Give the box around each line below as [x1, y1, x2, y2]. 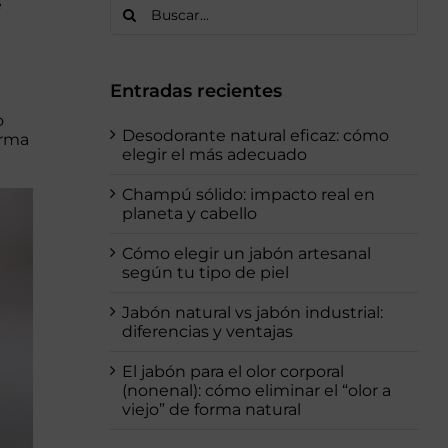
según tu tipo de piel [121, 262, 289, 282]
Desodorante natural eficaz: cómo [121, 125, 389, 145]
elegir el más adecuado [121, 144, 307, 164]
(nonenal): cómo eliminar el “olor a [121, 380, 391, 400]
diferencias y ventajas [121, 321, 293, 341]
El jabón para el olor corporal [121, 361, 344, 381]
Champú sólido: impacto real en [121, 184, 375, 204]
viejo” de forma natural [121, 399, 301, 419]
